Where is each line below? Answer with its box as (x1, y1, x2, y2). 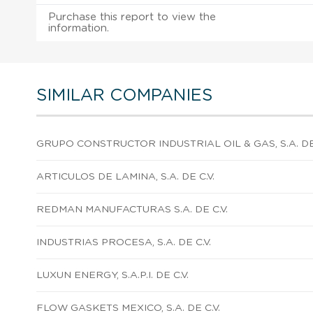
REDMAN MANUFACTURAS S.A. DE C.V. (36, 204, 228, 214)
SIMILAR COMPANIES (36, 87, 212, 104)
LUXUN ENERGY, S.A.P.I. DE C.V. (36, 270, 189, 280)
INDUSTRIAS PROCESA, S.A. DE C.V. (36, 237, 211, 247)
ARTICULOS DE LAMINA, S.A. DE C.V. (36, 171, 214, 182)
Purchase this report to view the (48, 11, 216, 22)
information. (48, 22, 109, 34)
